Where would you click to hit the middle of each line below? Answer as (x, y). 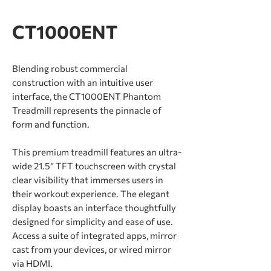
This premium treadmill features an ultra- (97, 152)
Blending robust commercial (70, 68)
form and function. (51, 124)
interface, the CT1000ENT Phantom (87, 96)
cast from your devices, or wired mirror (92, 249)
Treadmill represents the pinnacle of (87, 110)
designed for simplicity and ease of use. (93, 221)
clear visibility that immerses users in (88, 180)
